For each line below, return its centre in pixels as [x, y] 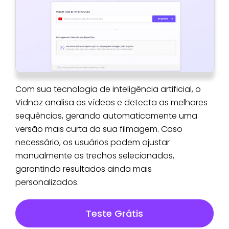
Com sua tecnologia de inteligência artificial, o [108, 89]
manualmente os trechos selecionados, [95, 155]
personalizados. [47, 182]
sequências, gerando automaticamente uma [106, 116]
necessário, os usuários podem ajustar [93, 142]
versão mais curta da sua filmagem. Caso [99, 129]
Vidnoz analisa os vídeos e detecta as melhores [111, 102]
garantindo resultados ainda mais [84, 169]
